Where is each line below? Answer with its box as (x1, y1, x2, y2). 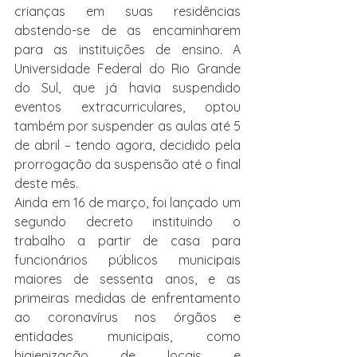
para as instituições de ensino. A (14, 41, 241, 57)
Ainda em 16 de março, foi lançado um (14, 194, 241, 210)
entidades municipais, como (14, 328, 241, 344)
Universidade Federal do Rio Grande (14, 61, 241, 76)
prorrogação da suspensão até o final (14, 156, 241, 172)
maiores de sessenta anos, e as (14, 271, 241, 287)
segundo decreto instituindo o (14, 214, 241, 229)
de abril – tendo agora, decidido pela (14, 137, 241, 153)
